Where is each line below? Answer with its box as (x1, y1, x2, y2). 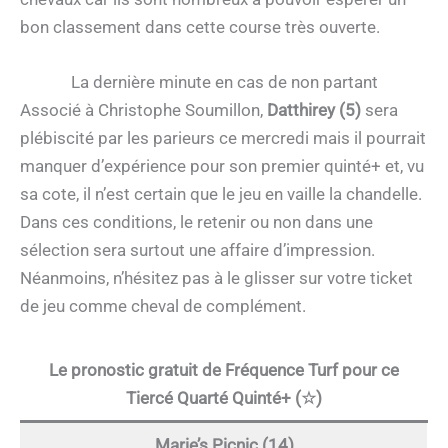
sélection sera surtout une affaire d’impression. (20, 240, 375, 261)
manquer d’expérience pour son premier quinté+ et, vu (20, 156, 424, 177)
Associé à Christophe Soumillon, (20, 100, 267, 121)
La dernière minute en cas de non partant (70, 72, 378, 93)
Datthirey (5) (267, 100, 365, 121)
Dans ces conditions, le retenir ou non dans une (20, 212, 373, 233)
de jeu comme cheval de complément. (20, 296, 306, 317)
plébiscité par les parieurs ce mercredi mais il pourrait (20, 128, 426, 149)
